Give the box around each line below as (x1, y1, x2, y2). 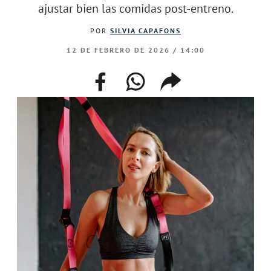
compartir (158, 70, 220, 84)
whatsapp (123, 70, 183, 84)
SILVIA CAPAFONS (110, 25, 181, 35)
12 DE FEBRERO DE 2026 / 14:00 (66, 45, 205, 54)
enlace (158, 84, 200, 99)
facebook (88, 70, 145, 84)
